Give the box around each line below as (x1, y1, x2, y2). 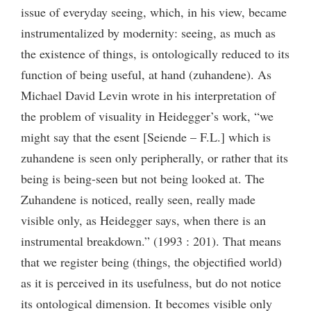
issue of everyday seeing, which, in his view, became (21, 3, 287, 20)
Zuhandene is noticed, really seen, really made (21, 190, 255, 208)
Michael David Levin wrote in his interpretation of (21, 86, 276, 103)
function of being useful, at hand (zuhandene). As (21, 65, 271, 83)
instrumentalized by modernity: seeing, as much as (21, 24, 276, 41)
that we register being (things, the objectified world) (21, 253, 282, 270)
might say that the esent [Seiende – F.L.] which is (21, 128, 271, 145)
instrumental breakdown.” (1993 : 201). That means (21, 232, 281, 249)
